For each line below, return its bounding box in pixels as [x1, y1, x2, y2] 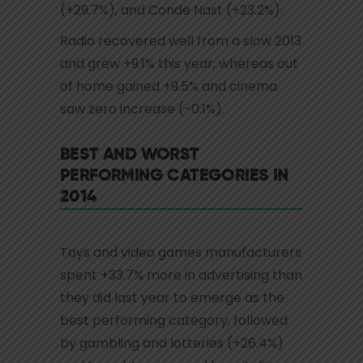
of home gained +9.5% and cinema [60, 76, 277, 96]
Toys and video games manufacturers [60, 242, 301, 262]
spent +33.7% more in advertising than [60, 265, 302, 284]
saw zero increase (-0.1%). [60, 99, 224, 118]
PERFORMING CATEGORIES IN [60, 168, 288, 185]
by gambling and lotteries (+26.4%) [60, 333, 284, 352]
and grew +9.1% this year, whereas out [60, 53, 298, 73]
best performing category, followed [60, 310, 288, 330]
